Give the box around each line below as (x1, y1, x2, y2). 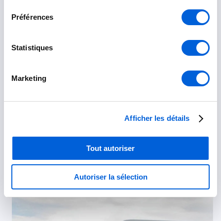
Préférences (11, 12, 54, 21)
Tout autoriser (86, 144, 135, 152)
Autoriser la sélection (74, 173, 147, 181)
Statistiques (11, 43, 53, 52)
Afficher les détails (124, 114, 190, 122)
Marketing (11, 74, 46, 82)
